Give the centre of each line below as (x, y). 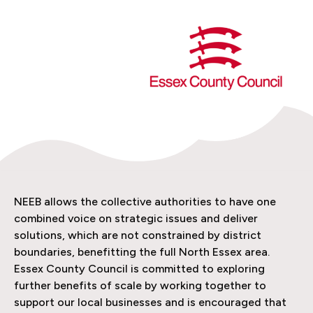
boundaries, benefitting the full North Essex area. (143, 252)
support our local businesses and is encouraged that (150, 302)
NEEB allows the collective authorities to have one (145, 202)
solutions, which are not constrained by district (138, 235)
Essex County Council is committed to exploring (139, 269)
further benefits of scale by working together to (140, 285)
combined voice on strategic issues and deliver (136, 218)
